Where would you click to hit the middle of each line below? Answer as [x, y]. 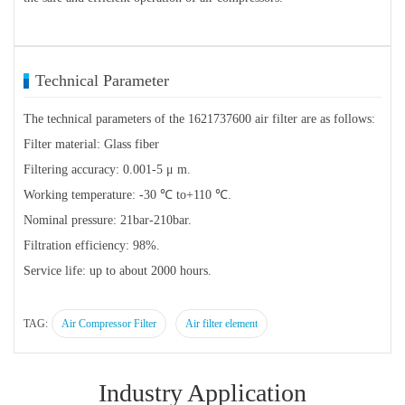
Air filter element [221, 324]
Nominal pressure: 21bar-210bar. [108, 221]
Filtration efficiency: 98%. [92, 246]
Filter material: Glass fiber [91, 145]
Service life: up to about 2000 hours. [118, 271]
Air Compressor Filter [109, 324]
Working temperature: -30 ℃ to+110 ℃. [127, 195]
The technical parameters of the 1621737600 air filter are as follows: [199, 119]
